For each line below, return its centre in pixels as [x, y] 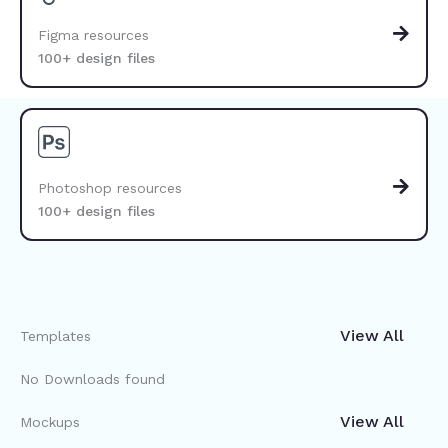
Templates [55, 336]
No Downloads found [92, 378]
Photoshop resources [110, 187]
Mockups [50, 422]
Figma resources [93, 34]
